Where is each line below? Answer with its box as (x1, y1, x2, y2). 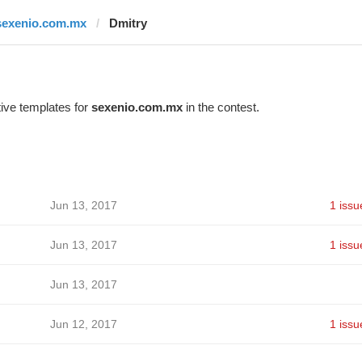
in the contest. (182, 100, 259, 114)
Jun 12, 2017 (49, 318, 117, 330)
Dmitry (108, 16, 147, 30)
